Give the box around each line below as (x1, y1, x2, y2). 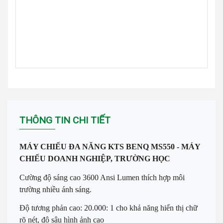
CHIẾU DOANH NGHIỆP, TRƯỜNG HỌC (19, 154, 170, 163)
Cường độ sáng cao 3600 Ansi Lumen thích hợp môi (19, 173, 185, 182)
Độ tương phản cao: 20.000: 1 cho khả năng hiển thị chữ (19, 203, 198, 212)
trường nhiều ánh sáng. (19, 185, 92, 194)
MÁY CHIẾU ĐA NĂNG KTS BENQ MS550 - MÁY (19, 142, 200, 151)
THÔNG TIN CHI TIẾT (19, 114, 111, 126)
